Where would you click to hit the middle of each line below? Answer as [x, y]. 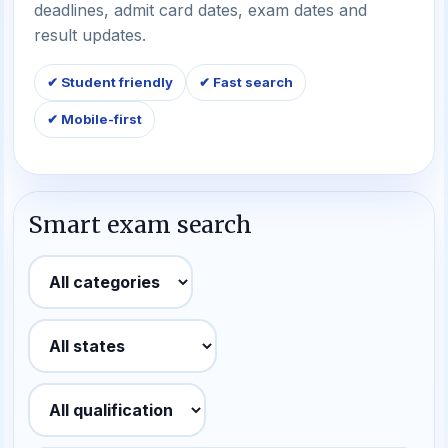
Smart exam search [140, 224]
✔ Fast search [246, 82]
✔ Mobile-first [94, 119]
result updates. [90, 35]
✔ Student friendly [110, 82]
